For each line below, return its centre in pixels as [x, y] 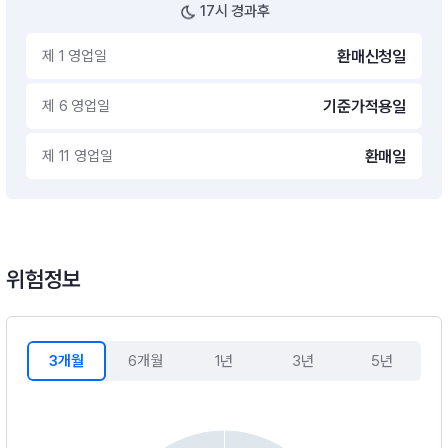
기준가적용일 [364, 106]
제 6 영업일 [76, 105]
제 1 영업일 [74, 55]
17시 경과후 [235, 11]
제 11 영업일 [77, 155]
